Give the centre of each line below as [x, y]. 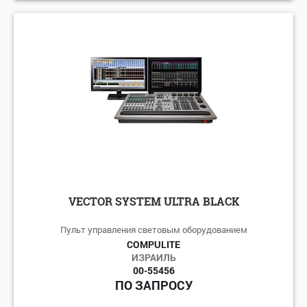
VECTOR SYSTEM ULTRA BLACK [153, 201]
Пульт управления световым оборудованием [153, 229]
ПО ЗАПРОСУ [153, 285]
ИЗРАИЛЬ [153, 257]
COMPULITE [153, 244]
